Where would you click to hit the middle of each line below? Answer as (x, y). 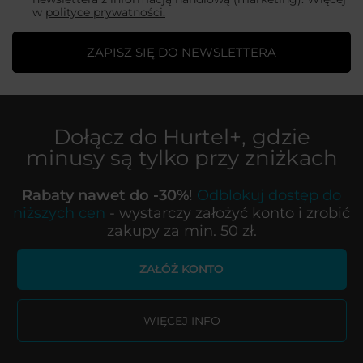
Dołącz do (108, 136)
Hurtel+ (202, 136)
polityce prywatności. (105, 12)
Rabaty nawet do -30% (105, 194)
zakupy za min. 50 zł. (181, 230)
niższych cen (59, 212)
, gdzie (275, 136)
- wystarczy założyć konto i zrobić (228, 212)
